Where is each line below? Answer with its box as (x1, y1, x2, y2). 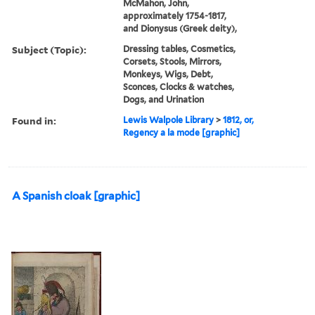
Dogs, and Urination (123, 94, 205, 105)
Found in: (12, 113, 56, 127)
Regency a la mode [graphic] (123, 127, 240, 138)
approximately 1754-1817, (123, 10, 227, 21)
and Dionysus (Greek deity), (123, 22, 238, 34)
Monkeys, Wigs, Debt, (123, 68, 214, 79)
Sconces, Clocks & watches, (123, 81, 235, 92)
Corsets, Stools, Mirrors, (123, 56, 222, 67)
